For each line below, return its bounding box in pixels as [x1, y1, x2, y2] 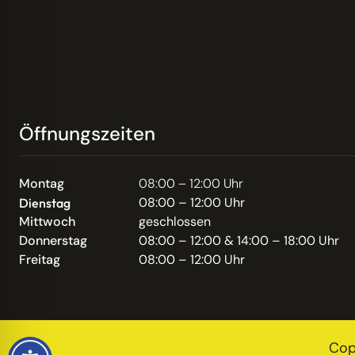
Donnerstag [19, 232, 87, 250]
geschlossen [138, 213, 211, 231]
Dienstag [19, 195, 71, 212]
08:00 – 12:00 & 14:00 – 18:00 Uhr [138, 232, 339, 250]
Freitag [19, 251, 60, 269]
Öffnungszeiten [19, 121, 155, 147]
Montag [19, 175, 64, 193]
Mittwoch [19, 213, 75, 231]
